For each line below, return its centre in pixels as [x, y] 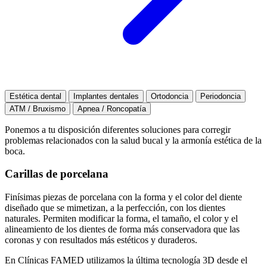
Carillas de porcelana [57, 174]
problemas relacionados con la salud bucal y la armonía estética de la [133, 140]
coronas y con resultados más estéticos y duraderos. [101, 240]
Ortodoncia [170, 96]
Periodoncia [221, 96]
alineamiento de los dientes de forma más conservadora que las [122, 229]
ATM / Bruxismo [38, 108]
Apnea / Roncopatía [112, 108]
